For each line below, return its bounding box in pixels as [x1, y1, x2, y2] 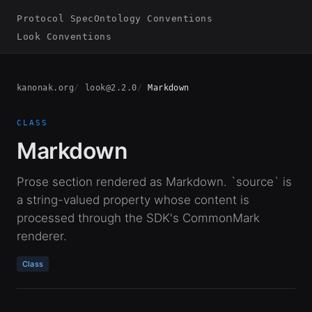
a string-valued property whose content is [17, 193, 249, 207]
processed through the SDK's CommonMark [17, 211, 260, 225]
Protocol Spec [17, 13, 94, 24]
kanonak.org [17, 83, 75, 93]
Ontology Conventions [93, 13, 213, 24]
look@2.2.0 [84, 83, 137, 93]
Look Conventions [17, 31, 112, 42]
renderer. [17, 229, 67, 243]
